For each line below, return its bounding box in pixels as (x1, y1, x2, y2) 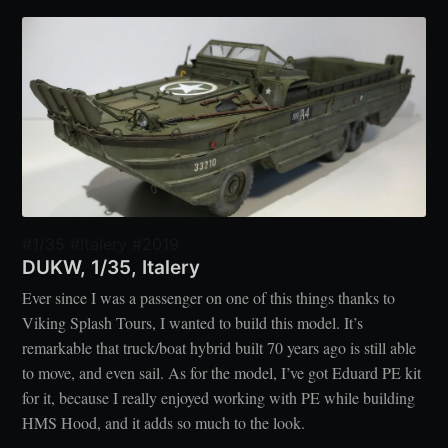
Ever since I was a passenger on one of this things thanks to (22, 287, 396, 309)
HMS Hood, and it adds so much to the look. (22, 412, 306, 434)
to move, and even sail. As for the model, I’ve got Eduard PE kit (22, 362, 422, 384)
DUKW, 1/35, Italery (22, 255, 201, 279)
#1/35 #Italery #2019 (22, 233, 180, 254)
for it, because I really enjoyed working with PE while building (22, 387, 416, 409)
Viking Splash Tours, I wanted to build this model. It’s (22, 312, 364, 334)
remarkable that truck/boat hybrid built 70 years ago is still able (22, 337, 417, 359)
